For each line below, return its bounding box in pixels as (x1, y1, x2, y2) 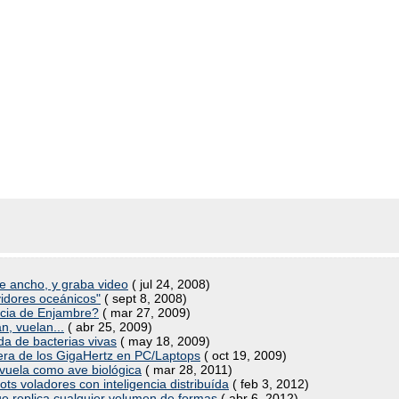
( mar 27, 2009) (99, 305, 191, 320)
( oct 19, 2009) (200, 348, 287, 362)
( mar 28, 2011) (142, 362, 232, 377)
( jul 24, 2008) (128, 277, 210, 291)
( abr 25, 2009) (64, 320, 152, 334)
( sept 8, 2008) (101, 291, 187, 305)
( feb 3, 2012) (229, 377, 309, 391)
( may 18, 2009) (117, 334, 210, 348)
